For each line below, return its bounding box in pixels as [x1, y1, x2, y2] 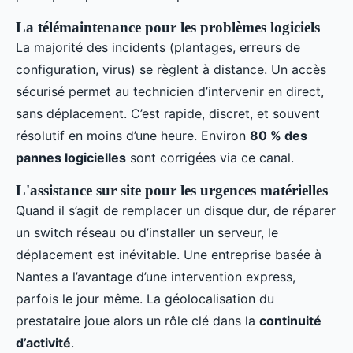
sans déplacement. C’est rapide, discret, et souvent [16, 106, 320, 122]
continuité [259, 313, 321, 329]
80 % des [250, 128, 307, 144]
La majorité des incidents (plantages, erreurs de [16, 39, 300, 56]
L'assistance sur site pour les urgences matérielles [16, 182, 328, 199]
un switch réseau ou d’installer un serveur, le [16, 225, 278, 241]
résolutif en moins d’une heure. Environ [16, 128, 250, 144]
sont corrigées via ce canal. [126, 150, 294, 166]
